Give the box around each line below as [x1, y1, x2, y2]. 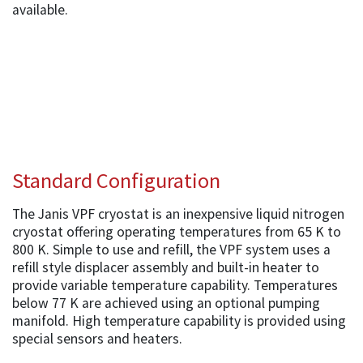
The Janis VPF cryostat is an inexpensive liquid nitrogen [12, 204, 344, 223]
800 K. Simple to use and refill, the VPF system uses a [12, 240, 331, 258]
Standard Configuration [12, 166, 220, 194]
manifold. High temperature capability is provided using [12, 311, 346, 330]
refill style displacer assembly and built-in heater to [12, 258, 319, 276]
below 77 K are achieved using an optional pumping [12, 293, 320, 312]
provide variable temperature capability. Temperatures [12, 275, 338, 294]
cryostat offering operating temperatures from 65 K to [12, 222, 341, 241]
